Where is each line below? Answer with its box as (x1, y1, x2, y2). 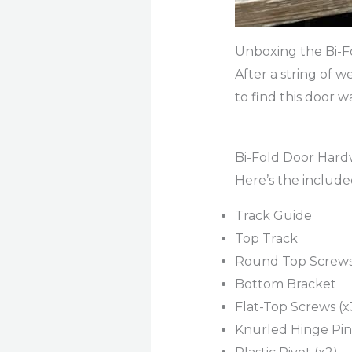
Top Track (234, 231, 298, 247)
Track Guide (234, 208, 312, 224)
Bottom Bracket (234, 277, 336, 292)
